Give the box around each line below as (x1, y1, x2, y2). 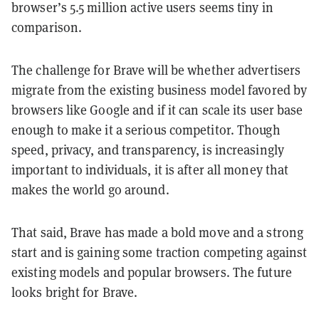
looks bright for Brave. (11, 283, 138, 300)
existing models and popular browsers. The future (11, 263, 292, 281)
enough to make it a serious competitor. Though (11, 121, 281, 138)
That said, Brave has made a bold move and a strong (11, 224, 304, 241)
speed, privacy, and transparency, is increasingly (11, 141, 284, 158)
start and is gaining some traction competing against (11, 244, 308, 261)
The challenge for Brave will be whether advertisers (11, 61, 301, 78)
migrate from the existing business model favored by (11, 81, 308, 98)
